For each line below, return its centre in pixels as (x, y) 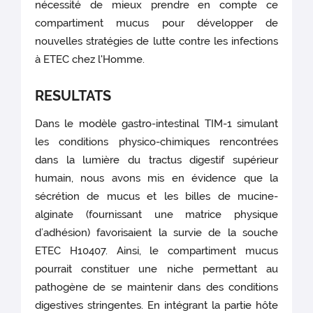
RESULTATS (73, 96)
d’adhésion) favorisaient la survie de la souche (156, 233)
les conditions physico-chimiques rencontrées (156, 142)
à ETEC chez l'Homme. (90, 60)
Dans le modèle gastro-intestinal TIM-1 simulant (156, 124)
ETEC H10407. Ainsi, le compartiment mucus (156, 251)
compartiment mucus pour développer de (156, 23)
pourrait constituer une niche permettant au (156, 269)
